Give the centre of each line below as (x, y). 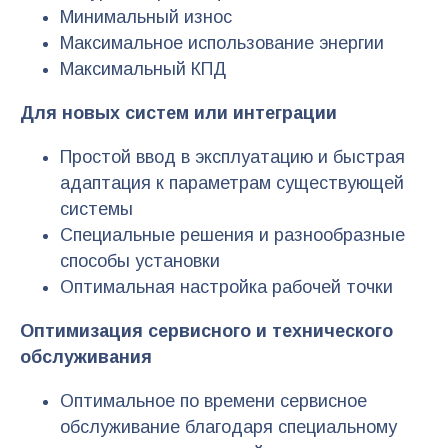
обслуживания (86, 357)
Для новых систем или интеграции (178, 113)
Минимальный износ (146, 17)
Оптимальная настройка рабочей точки (226, 287)
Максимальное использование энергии (222, 43)
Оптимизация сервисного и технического (206, 331)
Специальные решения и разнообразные (232, 235)
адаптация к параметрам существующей (232, 183)
